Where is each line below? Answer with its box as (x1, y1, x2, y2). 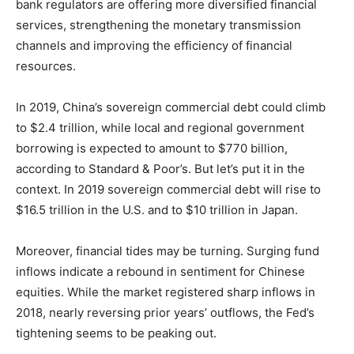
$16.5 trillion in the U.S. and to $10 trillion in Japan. (16, 202, 298, 218)
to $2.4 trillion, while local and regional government (16, 120, 304, 136)
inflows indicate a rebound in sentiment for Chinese (16, 264, 305, 280)
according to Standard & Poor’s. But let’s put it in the (16, 161, 305, 177)
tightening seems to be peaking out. (16, 326, 217, 341)
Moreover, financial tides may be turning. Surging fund (16, 243, 319, 259)
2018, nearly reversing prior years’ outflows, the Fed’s (16, 305, 314, 321)
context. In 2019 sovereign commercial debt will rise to (16, 182, 321, 198)
